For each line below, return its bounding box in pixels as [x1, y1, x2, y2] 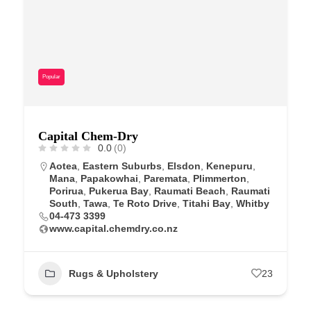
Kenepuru [206, 160, 253, 171]
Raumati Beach [154, 185, 226, 196]
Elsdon [167, 160, 201, 171]
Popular [42, 73, 60, 80]
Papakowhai [81, 172, 138, 184]
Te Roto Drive [113, 197, 177, 209]
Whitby [236, 197, 269, 209]
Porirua [49, 185, 83, 196]
